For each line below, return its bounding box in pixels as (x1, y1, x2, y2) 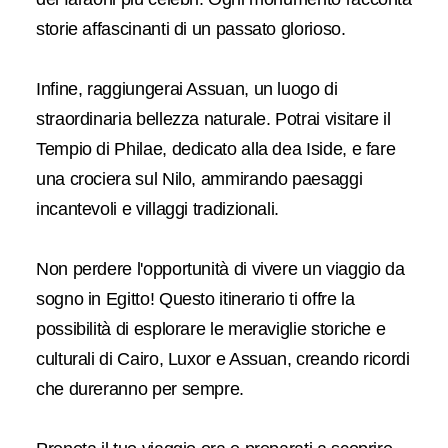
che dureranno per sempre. (36, 379, 244, 399)
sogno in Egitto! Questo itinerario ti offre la (36, 289, 355, 309)
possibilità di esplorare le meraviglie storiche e (36, 319, 386, 339)
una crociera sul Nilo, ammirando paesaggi (36, 169, 363, 189)
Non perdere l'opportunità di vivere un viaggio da (36, 259, 405, 279)
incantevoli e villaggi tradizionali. (36, 199, 280, 219)
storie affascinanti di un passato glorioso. (36, 19, 346, 39)
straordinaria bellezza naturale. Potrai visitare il (36, 109, 391, 129)
